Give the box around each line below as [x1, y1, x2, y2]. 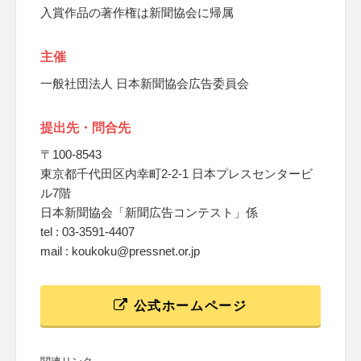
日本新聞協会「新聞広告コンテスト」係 [40, 205, 258, 219]
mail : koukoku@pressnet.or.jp [40, 244, 200, 258]
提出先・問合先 [40, 121, 131, 135]
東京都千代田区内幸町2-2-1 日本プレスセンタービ [40, 167, 313, 180]
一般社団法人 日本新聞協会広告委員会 [40, 77, 249, 90]
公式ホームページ [129, 299, 247, 313]
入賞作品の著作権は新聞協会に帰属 [40, 6, 234, 19]
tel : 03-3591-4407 [40, 225, 135, 239]
